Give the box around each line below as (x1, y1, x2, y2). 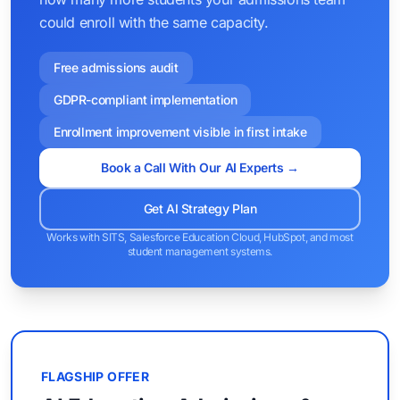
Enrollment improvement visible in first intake (54, 124, 307, 139)
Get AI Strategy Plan (143, 201, 257, 216)
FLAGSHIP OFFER (41, 369, 149, 384)
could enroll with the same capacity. (39, 13, 269, 31)
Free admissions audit (54, 60, 179, 75)
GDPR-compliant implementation (54, 92, 237, 107)
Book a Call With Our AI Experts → (101, 160, 299, 175)
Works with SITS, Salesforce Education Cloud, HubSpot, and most (46, 230, 354, 244)
